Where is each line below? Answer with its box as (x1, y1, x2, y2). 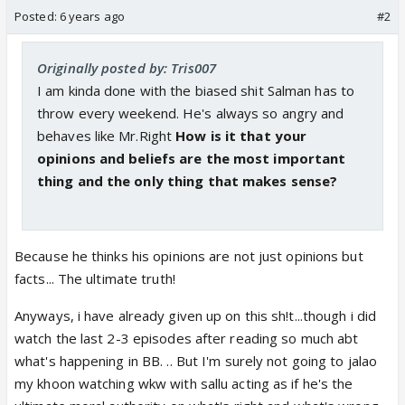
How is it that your (175, 126, 307, 145)
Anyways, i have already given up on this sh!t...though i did (14, 306, 377, 325)
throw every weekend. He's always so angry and (37, 103, 344, 122)
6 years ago (59, 7, 125, 24)
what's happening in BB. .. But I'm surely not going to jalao (14, 351, 378, 370)
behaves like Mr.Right (37, 126, 176, 145)
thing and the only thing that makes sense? (37, 171, 338, 190)
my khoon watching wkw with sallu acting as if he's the (14, 373, 353, 392)
